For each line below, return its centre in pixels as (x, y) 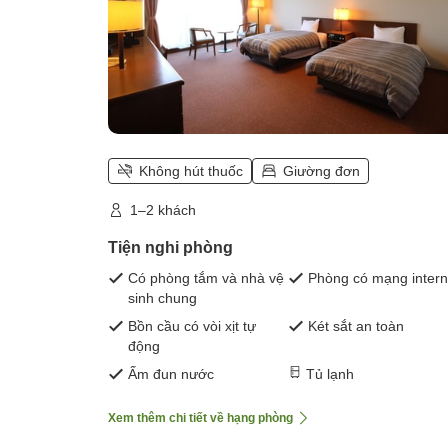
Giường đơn (321, 170)
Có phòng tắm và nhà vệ (206, 277)
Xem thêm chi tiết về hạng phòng (200, 417)
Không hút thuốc (191, 170)
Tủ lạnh (330, 373)
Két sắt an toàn (356, 325)
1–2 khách (163, 209)
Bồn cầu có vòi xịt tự (192, 325)
